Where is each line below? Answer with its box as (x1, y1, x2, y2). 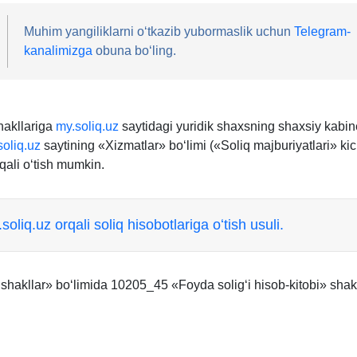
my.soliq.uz (55, 119, 119, 133)
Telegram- (293, 24, 351, 38)
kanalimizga (23, 43, 92, 57)
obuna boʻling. (92, 43, 176, 57)
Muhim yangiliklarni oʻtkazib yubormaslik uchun (23, 24, 294, 38)
